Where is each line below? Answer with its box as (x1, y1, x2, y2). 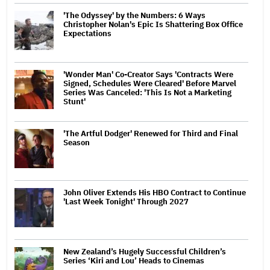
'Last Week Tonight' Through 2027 (63, 196, 189, 207)
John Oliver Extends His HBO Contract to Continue (63, 187, 246, 198)
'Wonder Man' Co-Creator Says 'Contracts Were (63, 69, 233, 80)
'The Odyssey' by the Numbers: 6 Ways (63, 10, 206, 20)
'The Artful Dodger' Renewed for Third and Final (63, 128, 238, 139)
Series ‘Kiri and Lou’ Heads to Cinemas (63, 255, 204, 266)
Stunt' (63, 96, 86, 107)
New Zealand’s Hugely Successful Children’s (63, 246, 226, 257)
